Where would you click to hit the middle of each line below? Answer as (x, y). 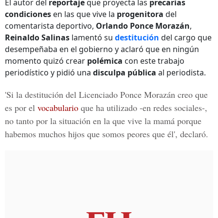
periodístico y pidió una (49, 73)
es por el (21, 108)
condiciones (28, 14)
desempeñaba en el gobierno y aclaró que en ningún (102, 49)
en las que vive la (84, 14)
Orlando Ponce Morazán (143, 26)
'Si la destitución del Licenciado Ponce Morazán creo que (106, 94)
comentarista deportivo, (50, 26)
